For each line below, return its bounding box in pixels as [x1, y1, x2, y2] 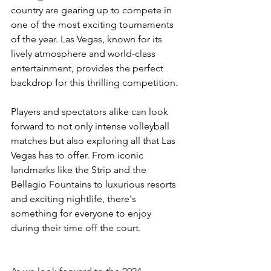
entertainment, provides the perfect [11, 62, 166, 74]
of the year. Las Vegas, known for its [11, 33, 165, 45]
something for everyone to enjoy [11, 207, 154, 219]
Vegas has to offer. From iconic [11, 149, 146, 161]
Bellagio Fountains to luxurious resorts [11, 178, 178, 190]
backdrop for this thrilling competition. [11, 76, 178, 88]
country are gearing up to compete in [11, 4, 174, 16]
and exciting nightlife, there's [11, 192, 139, 204]
